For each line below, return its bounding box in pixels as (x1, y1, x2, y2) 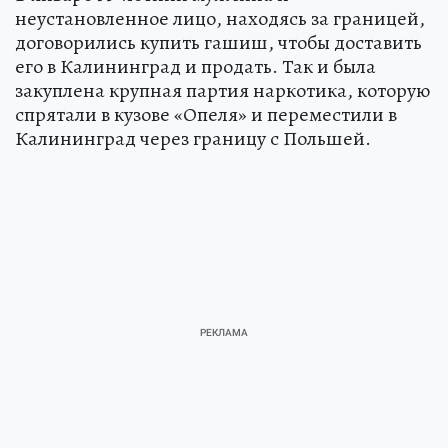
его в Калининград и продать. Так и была (15, 52, 376, 80)
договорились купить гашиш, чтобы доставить (15, 28, 422, 56)
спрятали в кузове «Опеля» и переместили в (15, 100, 397, 128)
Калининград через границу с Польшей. (15, 124, 371, 152)
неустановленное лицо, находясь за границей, (15, 4, 425, 32)
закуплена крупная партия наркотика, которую (15, 76, 430, 104)
